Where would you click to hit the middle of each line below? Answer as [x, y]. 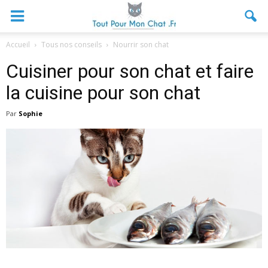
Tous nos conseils [71, 45]
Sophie [31, 113]
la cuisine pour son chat [103, 93]
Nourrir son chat [141, 45]
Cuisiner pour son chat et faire [130, 71]
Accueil [18, 45]
